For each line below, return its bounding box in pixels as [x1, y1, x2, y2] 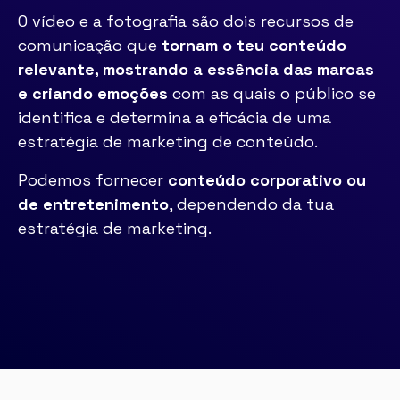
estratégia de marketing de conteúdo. [18, 131, 318, 152]
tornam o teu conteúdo [162, 35, 346, 55]
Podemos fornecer [18, 170, 168, 190]
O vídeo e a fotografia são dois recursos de [18, 11, 354, 31]
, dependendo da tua [169, 194, 334, 214]
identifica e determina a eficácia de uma [18, 107, 331, 128]
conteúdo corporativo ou [168, 170, 366, 190]
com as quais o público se [168, 83, 376, 104]
